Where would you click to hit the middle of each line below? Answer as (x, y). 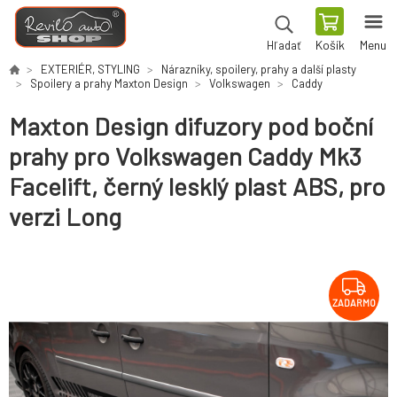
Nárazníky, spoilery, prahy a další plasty (259, 69)
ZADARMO (354, 303)
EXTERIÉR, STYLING (90, 69)
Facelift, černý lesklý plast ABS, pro (197, 187)
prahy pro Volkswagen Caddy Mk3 (185, 156)
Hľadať (284, 45)
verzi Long (65, 217)
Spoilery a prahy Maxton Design (109, 83)
